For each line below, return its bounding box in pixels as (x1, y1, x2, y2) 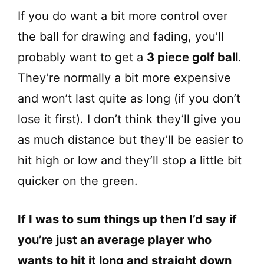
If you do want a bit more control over (18, 9, 227, 24)
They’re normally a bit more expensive (18, 71, 231, 85)
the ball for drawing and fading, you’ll (18, 29, 224, 44)
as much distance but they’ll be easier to (18, 133, 243, 147)
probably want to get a (18, 50, 147, 65)
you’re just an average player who (18, 233, 212, 247)
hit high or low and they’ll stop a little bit (18, 153, 242, 168)
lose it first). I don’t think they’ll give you (18, 112, 241, 127)
